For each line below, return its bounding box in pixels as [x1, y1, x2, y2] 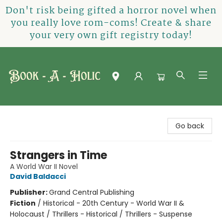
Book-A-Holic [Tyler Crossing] [7, 110, 109, 120]
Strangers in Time [10, 148, 107, 163]
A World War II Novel [10, 162, 78, 171]
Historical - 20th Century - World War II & [43, 198, 184, 208]
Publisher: [10, 187, 49, 197]
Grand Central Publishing [49, 187, 134, 197]
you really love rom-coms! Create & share [10, 16, 212, 31]
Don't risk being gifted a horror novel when [5, 3, 217, 18]
